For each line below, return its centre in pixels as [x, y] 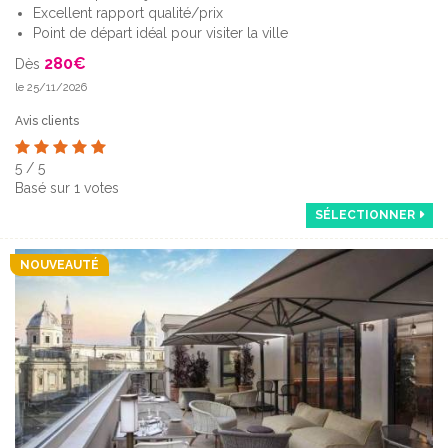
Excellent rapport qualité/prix [128, 12]
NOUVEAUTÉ [59, 264]
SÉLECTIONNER [365, 214]
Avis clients [47, 120]
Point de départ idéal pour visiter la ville [160, 32]
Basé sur [44, 187]
